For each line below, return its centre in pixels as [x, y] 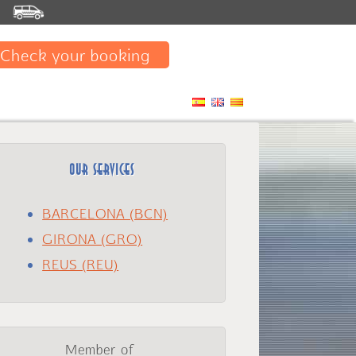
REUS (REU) [81, 265]
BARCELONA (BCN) [105, 214]
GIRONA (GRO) [93, 239]
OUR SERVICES [102, 169]
